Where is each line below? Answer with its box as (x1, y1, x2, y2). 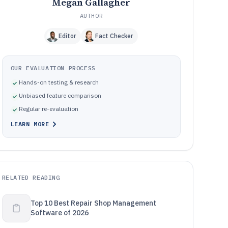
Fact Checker (95, 32, 133, 40)
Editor (59, 32, 76, 40)
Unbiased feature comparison (18, 92, 101, 99)
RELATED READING (2, 174, 60, 181)
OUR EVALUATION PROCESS (10, 64, 96, 72)
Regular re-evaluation (18, 105, 78, 112)
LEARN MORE (10, 120, 49, 128)
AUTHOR (79, 12, 103, 19)
